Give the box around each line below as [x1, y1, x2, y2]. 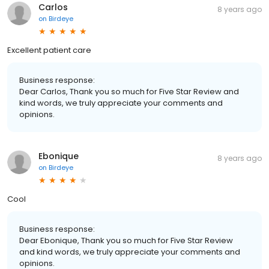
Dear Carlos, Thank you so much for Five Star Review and [19, 86, 239, 97]
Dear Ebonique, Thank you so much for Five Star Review [19, 235, 233, 246]
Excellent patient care [7, 44, 91, 56]
